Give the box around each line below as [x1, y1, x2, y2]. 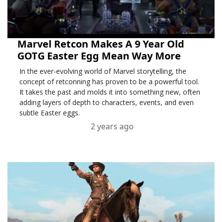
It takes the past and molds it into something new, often [19, 87, 200, 97]
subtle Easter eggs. [19, 108, 80, 117]
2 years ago [91, 121, 134, 132]
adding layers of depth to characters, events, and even [19, 98, 194, 107]
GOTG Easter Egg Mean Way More [17, 49, 181, 62]
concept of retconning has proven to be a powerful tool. [19, 77, 199, 86]
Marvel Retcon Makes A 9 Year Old [17, 37, 184, 51]
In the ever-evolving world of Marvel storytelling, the [19, 66, 186, 76]
